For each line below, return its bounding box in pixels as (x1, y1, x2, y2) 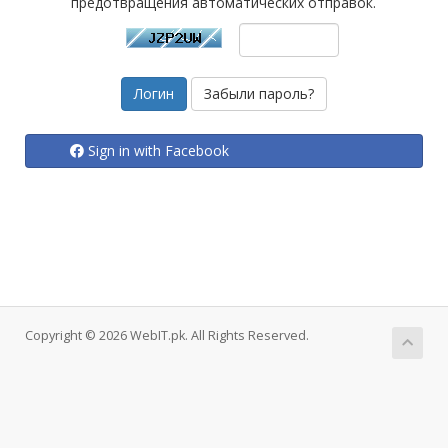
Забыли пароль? (204, 84, 314, 103)
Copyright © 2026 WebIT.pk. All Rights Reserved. (25, 327, 309, 344)
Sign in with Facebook (88, 141, 229, 160)
